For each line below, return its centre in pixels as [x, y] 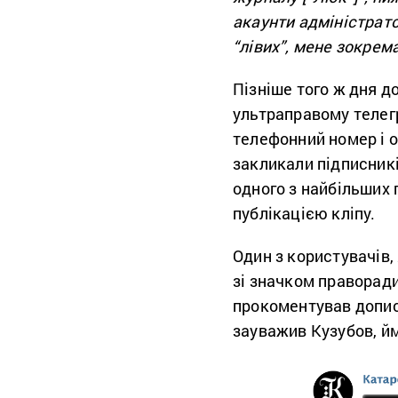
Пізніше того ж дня [307, 88]
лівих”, [264, 46]
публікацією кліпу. [306, 213]
